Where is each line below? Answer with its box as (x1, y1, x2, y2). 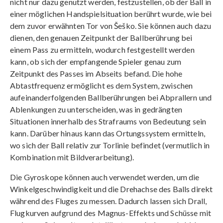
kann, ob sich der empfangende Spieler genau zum (10, 57, 182, 67)
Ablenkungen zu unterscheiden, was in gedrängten (10, 105, 183, 114)
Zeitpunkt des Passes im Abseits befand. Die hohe (10, 69, 183, 79)
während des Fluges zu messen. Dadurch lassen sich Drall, (10, 196, 207, 206)
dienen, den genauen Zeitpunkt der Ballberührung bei (10, 33, 193, 43)
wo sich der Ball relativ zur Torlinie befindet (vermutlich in (10, 140, 210, 150)
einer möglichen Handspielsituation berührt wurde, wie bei (10, 9, 212, 19)
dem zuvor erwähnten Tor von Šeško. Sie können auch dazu (10, 21, 212, 31)
